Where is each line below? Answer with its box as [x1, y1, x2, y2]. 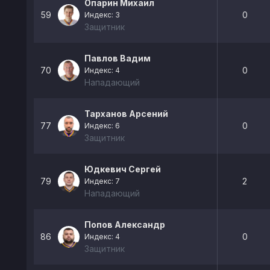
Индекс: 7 [84, 177, 120, 186]
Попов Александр [84, 219, 165, 230]
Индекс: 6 [84, 121, 120, 130]
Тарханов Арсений [84, 108, 168, 119]
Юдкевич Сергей [84, 164, 161, 174]
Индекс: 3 [84, 10, 120, 19]
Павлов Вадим [84, 53, 151, 63]
